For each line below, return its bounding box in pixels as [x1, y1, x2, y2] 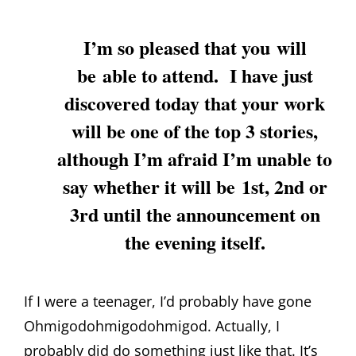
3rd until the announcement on [69, 199, 320, 228]
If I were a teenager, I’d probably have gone [24, 291, 311, 311]
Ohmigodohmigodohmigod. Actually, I [24, 315, 280, 335]
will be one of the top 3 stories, [72, 116, 318, 145]
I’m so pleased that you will [83, 33, 307, 61]
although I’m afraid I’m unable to [57, 144, 332, 172]
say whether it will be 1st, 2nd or [62, 172, 327, 200]
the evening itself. [124, 227, 265, 256]
